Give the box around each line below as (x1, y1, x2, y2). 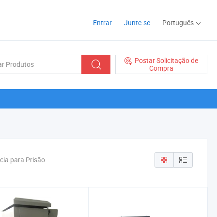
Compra (149, 63, 173, 73)
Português (162, 18, 194, 27)
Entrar (93, 18, 112, 27)
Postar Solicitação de (135, 55, 198, 65)
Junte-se (124, 18, 150, 27)
